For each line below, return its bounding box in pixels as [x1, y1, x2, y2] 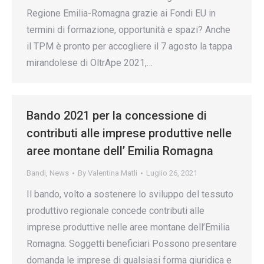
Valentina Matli [88, 169, 137, 177]
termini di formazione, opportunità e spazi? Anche [27, 24, 230, 35]
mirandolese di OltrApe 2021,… [27, 57, 153, 68]
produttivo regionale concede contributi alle [27, 205, 204, 216]
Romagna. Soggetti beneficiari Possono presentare [27, 238, 237, 249]
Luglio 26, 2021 [146, 169, 197, 177]
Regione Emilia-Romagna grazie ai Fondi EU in [27, 8, 216, 19]
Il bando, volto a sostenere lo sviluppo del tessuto [27, 189, 233, 200]
